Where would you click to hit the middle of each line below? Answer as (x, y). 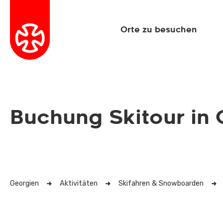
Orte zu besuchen (159, 30)
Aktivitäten (79, 183)
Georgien (24, 183)
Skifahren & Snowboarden (161, 183)
